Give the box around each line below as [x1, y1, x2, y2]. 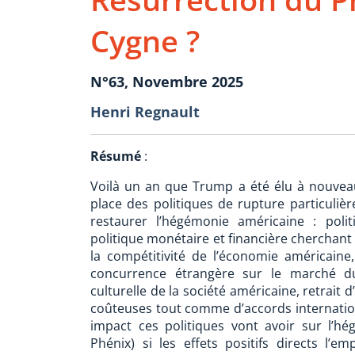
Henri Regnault [90, 102, 200, 121]
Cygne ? [90, 20, 200, 61]
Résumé [90, 147, 141, 165]
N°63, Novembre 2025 [90, 72, 243, 91]
